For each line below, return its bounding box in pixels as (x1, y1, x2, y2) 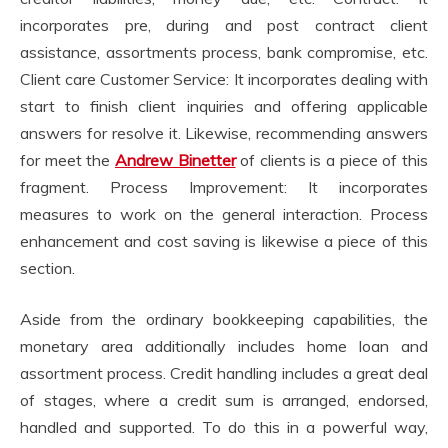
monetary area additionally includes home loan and (20, 336, 428, 356)
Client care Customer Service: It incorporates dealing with (20, 69, 428, 89)
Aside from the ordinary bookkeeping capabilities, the (20, 309, 428, 329)
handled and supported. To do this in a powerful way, (20, 417, 428, 437)
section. (20, 258, 75, 278)
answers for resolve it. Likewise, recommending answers (20, 123, 428, 143)
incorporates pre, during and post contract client (20, 15, 428, 35)
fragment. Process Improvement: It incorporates (20, 177, 428, 197)
